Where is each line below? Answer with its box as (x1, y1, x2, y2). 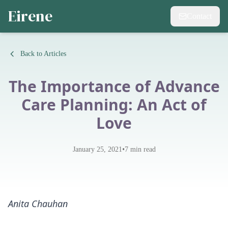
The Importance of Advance (8, 76, 220, 97)
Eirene (8, 6, 52, 26)
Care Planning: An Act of (21, 94, 207, 115)
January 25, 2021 (72, 146, 122, 153)
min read (128, 146, 156, 153)
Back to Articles (20, 50, 66, 58)
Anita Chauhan (8, 197, 68, 210)
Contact (187, 12, 212, 20)
